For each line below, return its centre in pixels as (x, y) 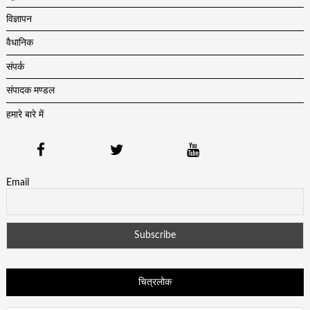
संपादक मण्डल (30, 91)
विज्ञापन (19, 19)
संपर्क (15, 67)
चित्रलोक (155, 282)
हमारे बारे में (25, 115)
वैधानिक (19, 43)
